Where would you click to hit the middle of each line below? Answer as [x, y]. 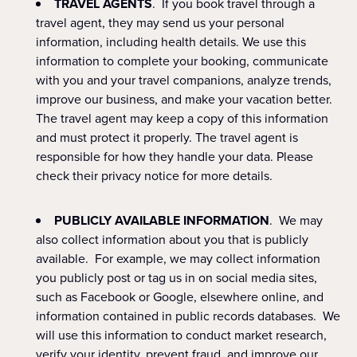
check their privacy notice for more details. [154, 176]
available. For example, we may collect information [178, 259]
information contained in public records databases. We [188, 316]
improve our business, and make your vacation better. [184, 99]
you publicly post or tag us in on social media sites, [177, 278]
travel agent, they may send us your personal [160, 23]
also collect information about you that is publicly [172, 239]
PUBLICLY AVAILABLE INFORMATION [162, 220]
